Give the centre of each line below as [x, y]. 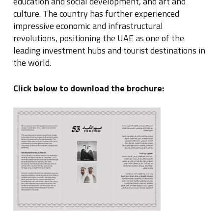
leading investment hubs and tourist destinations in [109, 51]
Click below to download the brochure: [88, 88]
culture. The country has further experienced [96, 14]
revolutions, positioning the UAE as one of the [98, 38]
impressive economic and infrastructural [88, 26]
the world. [32, 63]
